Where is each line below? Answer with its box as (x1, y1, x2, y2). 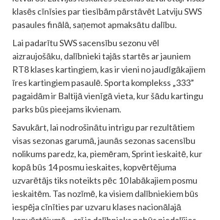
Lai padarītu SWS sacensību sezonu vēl (12, 37, 159, 48)
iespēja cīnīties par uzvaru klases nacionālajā (12, 201, 181, 212)
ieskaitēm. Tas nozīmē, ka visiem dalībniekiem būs (12, 188, 198, 199)
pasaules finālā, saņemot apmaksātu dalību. (12, 19, 177, 30)
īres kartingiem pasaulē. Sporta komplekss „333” (12, 77, 194, 88)
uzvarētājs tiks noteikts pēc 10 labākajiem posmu (12, 174, 197, 186)
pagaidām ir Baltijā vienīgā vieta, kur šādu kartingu (12, 90, 203, 101)
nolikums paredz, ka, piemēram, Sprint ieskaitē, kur (12, 148, 202, 159)
